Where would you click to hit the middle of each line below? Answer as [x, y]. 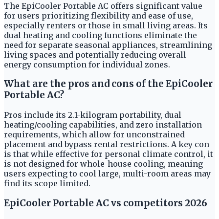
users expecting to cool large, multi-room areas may [107, 174]
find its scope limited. [47, 184]
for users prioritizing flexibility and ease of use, [99, 15]
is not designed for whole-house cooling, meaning [103, 164]
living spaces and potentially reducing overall [95, 55]
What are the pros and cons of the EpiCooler [108, 84]
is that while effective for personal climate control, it [109, 154]
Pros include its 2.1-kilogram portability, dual [93, 115]
